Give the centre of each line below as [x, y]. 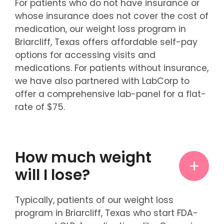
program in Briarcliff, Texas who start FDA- [106, 213]
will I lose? [52, 175]
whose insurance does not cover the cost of [111, 16]
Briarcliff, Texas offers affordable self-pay [106, 42]
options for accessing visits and [85, 55]
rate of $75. [40, 107]
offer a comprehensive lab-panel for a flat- [110, 94]
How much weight [83, 157]
